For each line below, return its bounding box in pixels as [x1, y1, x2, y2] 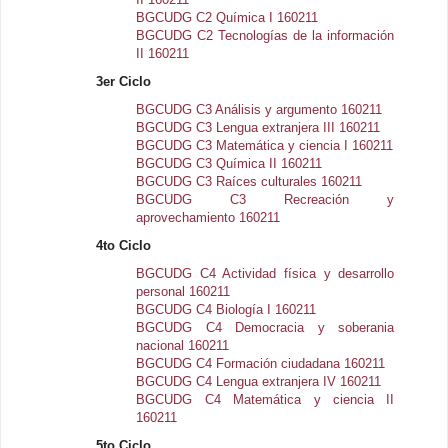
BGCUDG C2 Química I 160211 [136, 10, 319, 25]
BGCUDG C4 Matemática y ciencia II [136, 392, 395, 407]
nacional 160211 [136, 338, 230, 353]
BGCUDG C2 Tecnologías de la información [136, 28, 395, 43]
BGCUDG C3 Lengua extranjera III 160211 [136, 120, 381, 135]
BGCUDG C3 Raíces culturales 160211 [136, 174, 363, 189]
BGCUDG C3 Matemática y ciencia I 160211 [136, 138, 394, 153]
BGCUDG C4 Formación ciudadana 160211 [136, 356, 386, 371]
